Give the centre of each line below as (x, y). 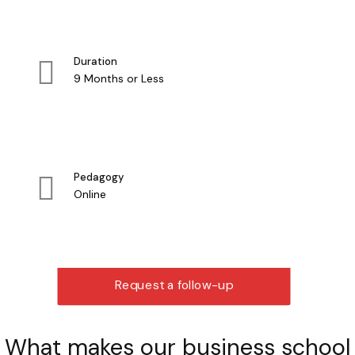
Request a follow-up (174, 284)
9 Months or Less (119, 78)
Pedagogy (99, 177)
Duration (95, 61)
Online (90, 194)
